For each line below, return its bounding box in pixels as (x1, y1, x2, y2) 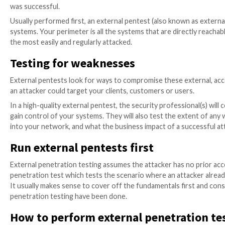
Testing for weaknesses (13, 181, 169, 201)
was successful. (13, 115, 75, 126)
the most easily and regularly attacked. (13, 159, 165, 170)
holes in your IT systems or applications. (13, 83, 173, 94)
